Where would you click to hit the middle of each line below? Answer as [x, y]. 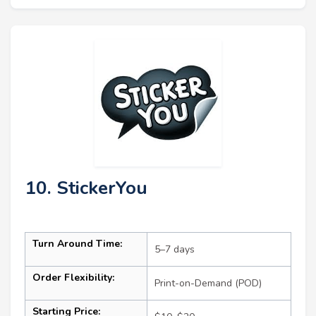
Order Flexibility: [73, 278]
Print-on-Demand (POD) [208, 284]
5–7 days [175, 250]
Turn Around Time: [77, 244]
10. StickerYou [86, 188]
